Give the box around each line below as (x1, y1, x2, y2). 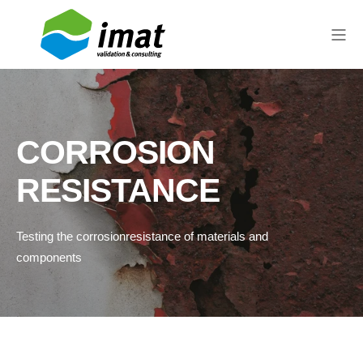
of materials (184, 229, 246, 243)
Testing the (16, 229, 73, 243)
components (16, 250, 82, 264)
